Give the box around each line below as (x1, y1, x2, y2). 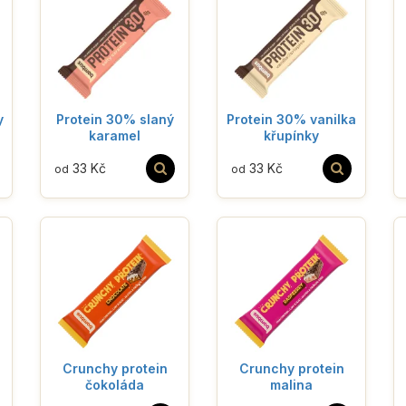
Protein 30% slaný (55, 111, 174, 127)
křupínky (264, 127, 319, 143)
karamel (89, 127, 140, 143)
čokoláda (85, 376, 144, 392)
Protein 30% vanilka (227, 111, 356, 127)
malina (270, 376, 313, 392)
